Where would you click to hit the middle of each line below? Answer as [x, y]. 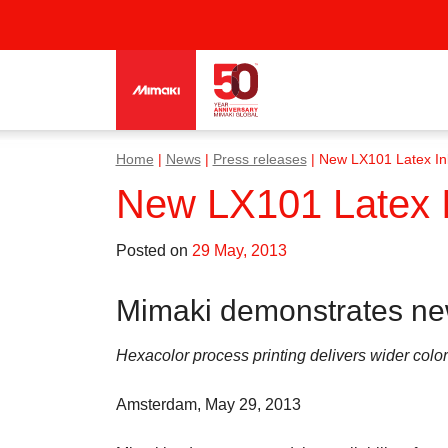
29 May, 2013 [239, 250]
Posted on [153, 250]
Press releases [259, 159]
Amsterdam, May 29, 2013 [208, 404]
